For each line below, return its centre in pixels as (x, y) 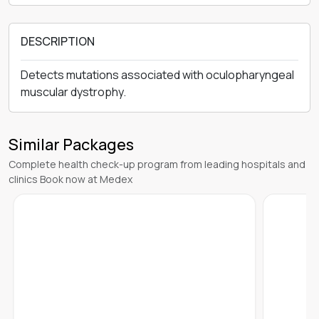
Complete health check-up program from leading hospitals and (157, 164)
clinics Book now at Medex (70, 179)
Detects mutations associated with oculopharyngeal (157, 75)
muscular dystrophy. (73, 92)
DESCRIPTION (58, 41)
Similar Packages (71, 145)
